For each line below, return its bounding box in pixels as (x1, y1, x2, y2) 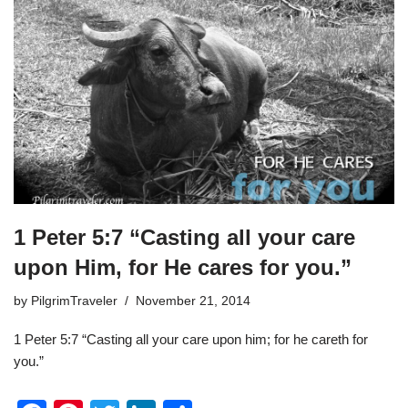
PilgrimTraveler (31, 293, 117, 308)
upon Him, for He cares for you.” (14, 254, 352, 280)
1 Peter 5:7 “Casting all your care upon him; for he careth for (14, 331, 368, 347)
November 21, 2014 (136, 293, 250, 308)
